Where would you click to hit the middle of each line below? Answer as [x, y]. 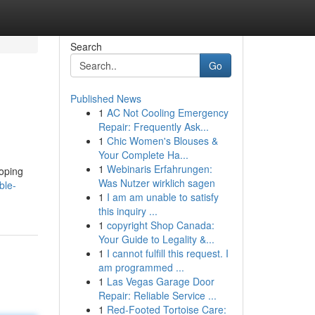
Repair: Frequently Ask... [153, 127]
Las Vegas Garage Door [160, 281]
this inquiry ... [128, 211]
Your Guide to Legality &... [156, 239]
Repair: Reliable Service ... [157, 295]
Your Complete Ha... [143, 155]
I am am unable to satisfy [162, 197]
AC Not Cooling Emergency [167, 112]
